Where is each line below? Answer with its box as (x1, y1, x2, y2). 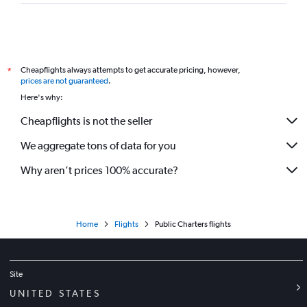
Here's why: (21, 93, 63, 102)
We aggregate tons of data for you (21, 138, 176, 152)
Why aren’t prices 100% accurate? (21, 163, 178, 177)
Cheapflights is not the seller (21, 114, 152, 127)
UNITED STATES (10, 288, 101, 299)
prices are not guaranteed (21, 76, 108, 86)
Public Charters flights (155, 219, 231, 229)
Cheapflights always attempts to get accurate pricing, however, (21, 65, 241, 75)
